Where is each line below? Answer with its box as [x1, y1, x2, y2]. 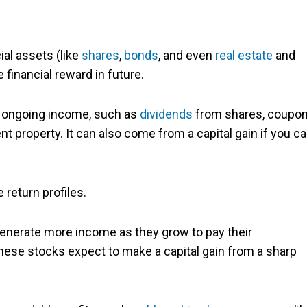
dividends [140, 107, 193, 122]
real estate [215, 48, 273, 63]
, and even [158, 48, 215, 63]
